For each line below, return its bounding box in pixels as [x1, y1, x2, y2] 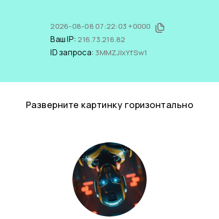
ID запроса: [50, 47, 96, 58]
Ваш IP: [50, 34, 78, 44]
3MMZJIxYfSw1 [95, 47, 148, 58]
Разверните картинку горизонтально [25, 99, 194, 110]
